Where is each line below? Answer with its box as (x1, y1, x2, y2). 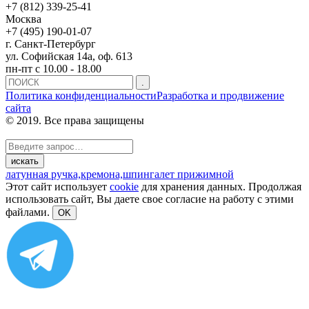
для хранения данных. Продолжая (139, 180, 301, 192)
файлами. (6, 206, 52, 218)
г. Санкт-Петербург (6, 37, 96, 50)
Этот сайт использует (6, 180, 110, 192)
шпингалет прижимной (123, 168, 234, 180)
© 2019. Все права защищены (6, 114, 144, 126)
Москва (6, 12, 41, 25)
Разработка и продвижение (157, 89, 284, 101)
